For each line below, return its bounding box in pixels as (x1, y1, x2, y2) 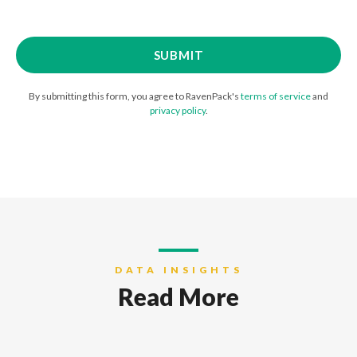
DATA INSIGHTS (114, 264, 243, 277)
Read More (118, 282, 239, 312)
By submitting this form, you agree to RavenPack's (29, 90, 241, 103)
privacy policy (149, 104, 206, 117)
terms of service (241, 90, 311, 103)
